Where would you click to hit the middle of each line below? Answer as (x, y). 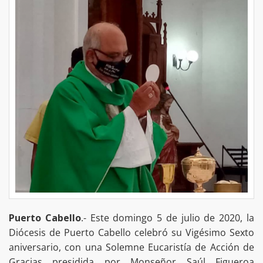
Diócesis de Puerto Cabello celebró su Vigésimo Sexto (131, 232)
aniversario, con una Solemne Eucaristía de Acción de (131, 247)
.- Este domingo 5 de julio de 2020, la (168, 218)
